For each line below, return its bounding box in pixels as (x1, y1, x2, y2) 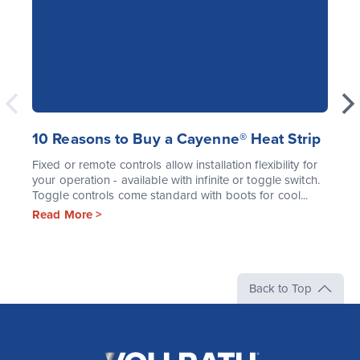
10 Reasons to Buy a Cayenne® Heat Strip (32, 129, 321, 148)
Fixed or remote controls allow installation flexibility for (32, 157, 317, 172)
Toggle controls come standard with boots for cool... (32, 187, 309, 202)
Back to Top (248, 280, 312, 296)
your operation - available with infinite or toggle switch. (32, 172, 320, 187)
